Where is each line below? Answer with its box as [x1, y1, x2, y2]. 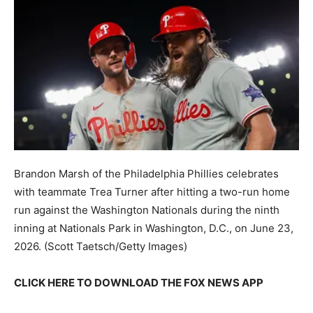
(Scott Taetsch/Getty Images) [44, 240, 187, 254]
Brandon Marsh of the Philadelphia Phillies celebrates [14, 167, 279, 181]
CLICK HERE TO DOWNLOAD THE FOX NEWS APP [14, 276, 263, 290]
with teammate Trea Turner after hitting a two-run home [14, 185, 290, 199]
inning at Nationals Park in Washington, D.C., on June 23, [14, 221, 293, 235]
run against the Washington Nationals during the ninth [14, 203, 279, 217]
